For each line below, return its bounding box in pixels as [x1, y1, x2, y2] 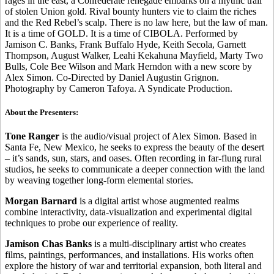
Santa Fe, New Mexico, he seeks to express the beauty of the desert [5, 142, 264, 153]
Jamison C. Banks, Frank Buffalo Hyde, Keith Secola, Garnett [5, 39, 246, 50]
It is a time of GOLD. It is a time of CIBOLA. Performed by [5, 28, 238, 39]
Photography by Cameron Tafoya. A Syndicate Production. [5, 83, 232, 94]
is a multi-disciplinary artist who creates [92, 239, 246, 250]
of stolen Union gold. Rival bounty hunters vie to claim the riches [5, 6, 256, 17]
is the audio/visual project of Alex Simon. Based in [59, 131, 257, 142]
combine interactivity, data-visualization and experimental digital [5, 207, 252, 218]
